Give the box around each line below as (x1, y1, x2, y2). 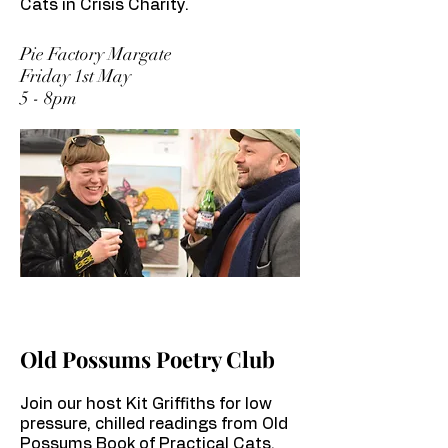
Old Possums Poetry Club (20, 344, 275, 374)
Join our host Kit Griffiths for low (20, 396, 272, 412)
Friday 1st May (20, 65, 131, 87)
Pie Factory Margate (20, 43, 172, 65)
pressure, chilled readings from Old (20, 416, 288, 432)
